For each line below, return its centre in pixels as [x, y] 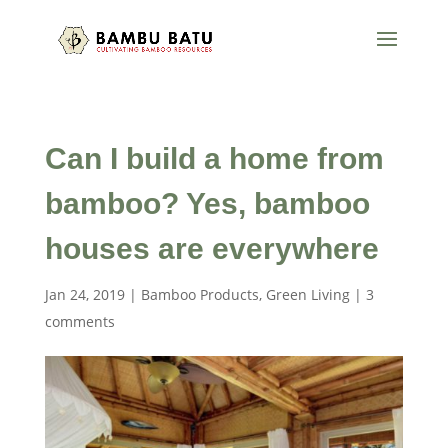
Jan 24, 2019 [84, 294]
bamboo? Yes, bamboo [207, 203]
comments [79, 321]
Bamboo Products [199, 294]
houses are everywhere [211, 248]
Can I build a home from [214, 158]
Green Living [307, 294]
